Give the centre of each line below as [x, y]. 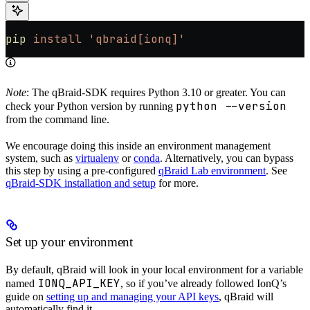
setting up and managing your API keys [133, 297]
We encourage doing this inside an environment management [138, 146]
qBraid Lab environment [212, 171]
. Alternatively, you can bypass [227, 158]
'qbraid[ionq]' [134, 39]
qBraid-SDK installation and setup [81, 183]
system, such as [40, 158]
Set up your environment [69, 242]
